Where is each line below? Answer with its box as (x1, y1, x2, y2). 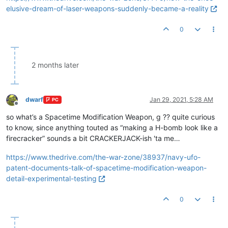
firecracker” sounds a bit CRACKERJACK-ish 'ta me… (6, 133, 180, 142)
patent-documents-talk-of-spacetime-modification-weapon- (6, 163, 207, 172)
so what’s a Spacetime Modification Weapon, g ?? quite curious (6, 112, 215, 121)
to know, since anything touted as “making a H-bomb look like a (6, 123, 218, 132)
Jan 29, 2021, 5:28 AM (150, 95, 213, 103)
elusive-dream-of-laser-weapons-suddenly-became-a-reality (6, 4, 209, 13)
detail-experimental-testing (6, 174, 97, 183)
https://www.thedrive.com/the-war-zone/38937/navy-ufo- (6, 152, 201, 161)
